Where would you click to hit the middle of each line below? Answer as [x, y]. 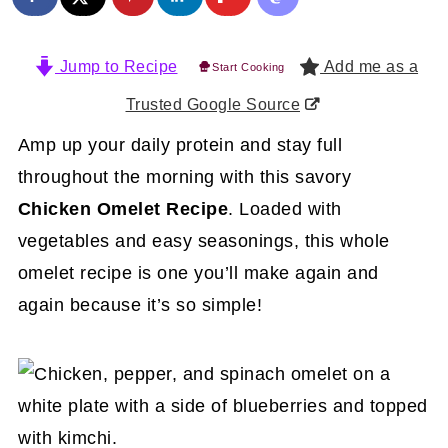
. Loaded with [285, 208]
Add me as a [369, 65]
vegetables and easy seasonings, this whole [203, 240]
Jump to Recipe [116, 65]
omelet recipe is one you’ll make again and [198, 272]
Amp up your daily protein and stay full [180, 144]
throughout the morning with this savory [184, 176]
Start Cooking [248, 66]
